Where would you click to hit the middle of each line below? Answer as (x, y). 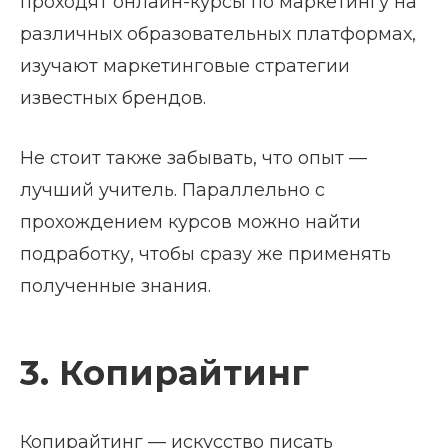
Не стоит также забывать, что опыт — (193, 157)
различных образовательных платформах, (218, 33)
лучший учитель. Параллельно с (172, 189)
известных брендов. (113, 97)
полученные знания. (115, 285)
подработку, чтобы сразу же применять (205, 253)
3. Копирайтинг (164, 372)
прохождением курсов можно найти (190, 221)
